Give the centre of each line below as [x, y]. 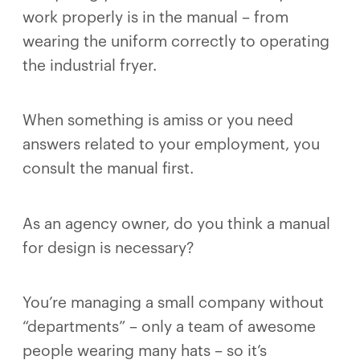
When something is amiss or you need [158, 121]
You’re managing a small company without [173, 302]
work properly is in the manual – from [155, 17]
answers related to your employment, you [171, 145]
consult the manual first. [108, 169]
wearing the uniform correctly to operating [176, 41]
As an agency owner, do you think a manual [176, 223]
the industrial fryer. [92, 65]
